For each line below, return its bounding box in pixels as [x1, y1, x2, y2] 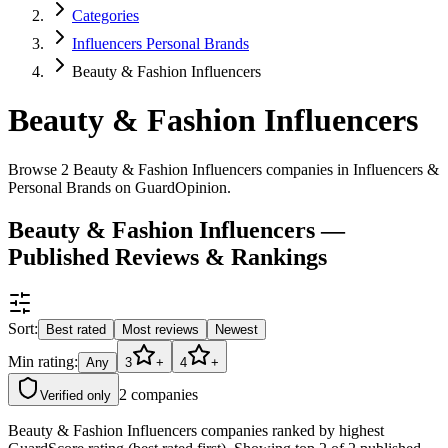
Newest [215, 321, 258, 337]
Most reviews [122, 321, 199, 337]
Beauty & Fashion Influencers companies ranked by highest [8, 421, 384, 439]
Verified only [40, 387, 111, 403]
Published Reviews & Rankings [8, 243, 327, 270]
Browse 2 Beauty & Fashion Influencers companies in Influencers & [8, 160, 439, 178]
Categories [72, 7, 139, 24]
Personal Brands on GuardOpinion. [8, 178, 231, 196]
